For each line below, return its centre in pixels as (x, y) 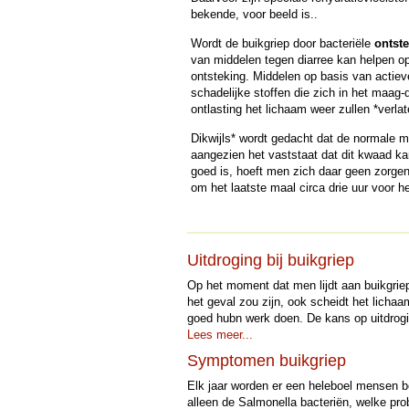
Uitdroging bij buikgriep (270, 260)
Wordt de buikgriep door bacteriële (282, 43)
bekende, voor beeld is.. (254, 14)
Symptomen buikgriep (266, 361)
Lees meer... (220, 335)
